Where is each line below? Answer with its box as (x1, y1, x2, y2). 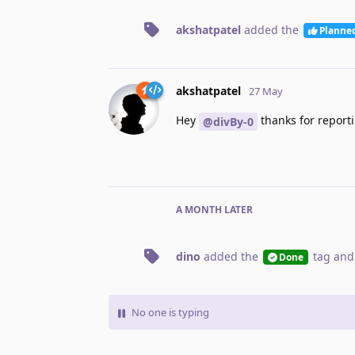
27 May (249, 84, 283, 99)
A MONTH (176, 203, 222, 217)
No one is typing (132, 305, 209, 320)
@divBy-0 (203, 114, 254, 130)
